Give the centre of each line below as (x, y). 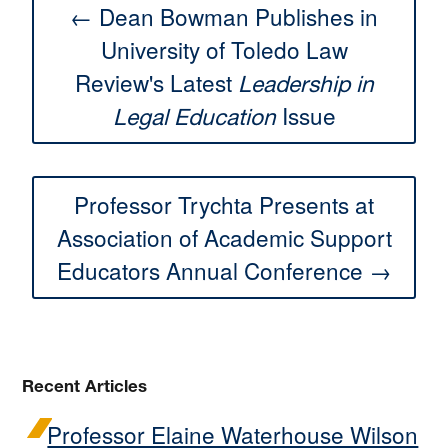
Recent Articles (85, 385)
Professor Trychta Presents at (224, 203)
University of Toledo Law (224, 49)
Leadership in (305, 84)
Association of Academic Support (224, 236)
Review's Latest (156, 82)
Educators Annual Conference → (224, 269)
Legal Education (194, 117)
